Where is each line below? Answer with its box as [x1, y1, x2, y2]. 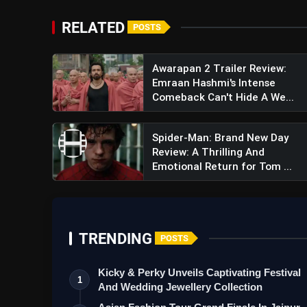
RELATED [62, 18, 125, 36]
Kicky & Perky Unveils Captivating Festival [98, 266, 301, 278]
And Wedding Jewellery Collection [98, 280, 262, 293]
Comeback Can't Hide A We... [151, 90, 294, 103]
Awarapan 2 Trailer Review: [151, 61, 286, 75]
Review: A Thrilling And [151, 145, 265, 158]
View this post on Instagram [104, 91, 239, 103]
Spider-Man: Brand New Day [151, 130, 288, 144]
